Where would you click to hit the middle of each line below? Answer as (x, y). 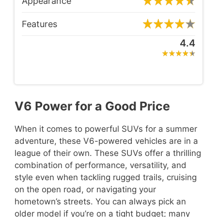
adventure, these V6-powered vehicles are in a (106, 141)
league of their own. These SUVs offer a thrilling (108, 153)
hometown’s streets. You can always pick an (100, 201)
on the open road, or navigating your (85, 189)
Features (39, 24)
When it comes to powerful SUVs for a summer (106, 129)
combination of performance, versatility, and (101, 165)
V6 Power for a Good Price (92, 106)
